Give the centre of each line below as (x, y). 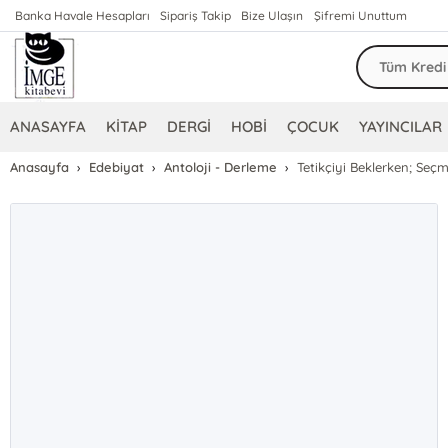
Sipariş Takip (196, 15)
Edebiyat (117, 167)
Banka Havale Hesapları (83, 15)
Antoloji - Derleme (221, 167)
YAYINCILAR (401, 126)
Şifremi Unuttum (360, 15)
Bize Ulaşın (272, 15)
